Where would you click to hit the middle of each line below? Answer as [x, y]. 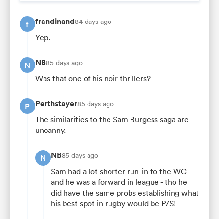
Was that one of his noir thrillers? [93, 78]
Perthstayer [56, 104]
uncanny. [50, 130]
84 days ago [93, 22]
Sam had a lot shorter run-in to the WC [119, 171]
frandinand [55, 22]
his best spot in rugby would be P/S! [113, 204]
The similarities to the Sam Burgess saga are [112, 120]
